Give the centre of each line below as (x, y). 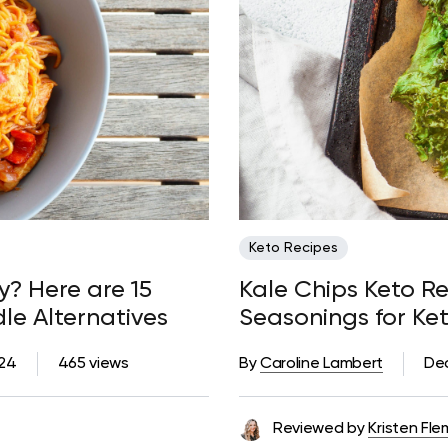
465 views (93, 363)
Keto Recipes (293, 247)
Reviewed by (319, 428)
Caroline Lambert (321, 363)
